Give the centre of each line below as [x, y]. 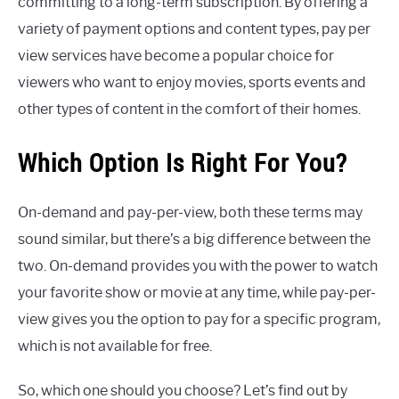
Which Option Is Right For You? [183, 162]
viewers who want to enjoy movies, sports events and [192, 83]
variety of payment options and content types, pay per [194, 29]
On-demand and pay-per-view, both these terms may [190, 212]
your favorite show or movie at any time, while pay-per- [197, 292]
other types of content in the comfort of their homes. [189, 110]
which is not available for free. [115, 346]
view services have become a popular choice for [176, 56]
